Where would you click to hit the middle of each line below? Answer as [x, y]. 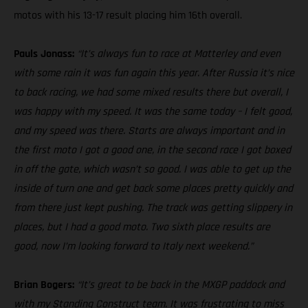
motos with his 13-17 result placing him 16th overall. [128, 16]
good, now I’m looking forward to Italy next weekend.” [133, 247]
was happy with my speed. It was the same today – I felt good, [153, 112]
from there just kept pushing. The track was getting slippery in [153, 208]
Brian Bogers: [45, 285]
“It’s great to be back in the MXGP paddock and [181, 285]
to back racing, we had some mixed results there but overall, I [151, 93]
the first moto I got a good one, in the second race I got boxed [152, 151]
